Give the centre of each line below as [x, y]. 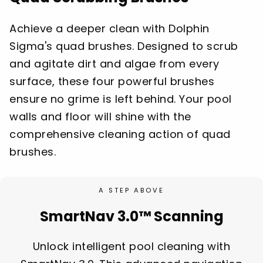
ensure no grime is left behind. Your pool [121, 99]
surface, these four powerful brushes [112, 82]
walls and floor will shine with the [100, 117]
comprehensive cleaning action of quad [120, 134]
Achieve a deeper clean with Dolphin [109, 29]
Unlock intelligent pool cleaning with [131, 246]
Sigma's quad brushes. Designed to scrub [124, 46]
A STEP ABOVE [131, 190]
